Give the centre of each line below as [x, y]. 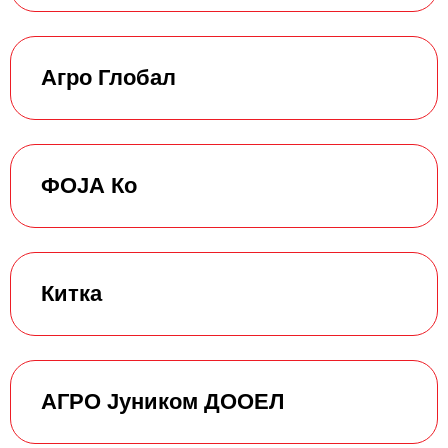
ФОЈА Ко [89, 185]
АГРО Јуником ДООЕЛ [162, 401]
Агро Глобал [108, 77]
